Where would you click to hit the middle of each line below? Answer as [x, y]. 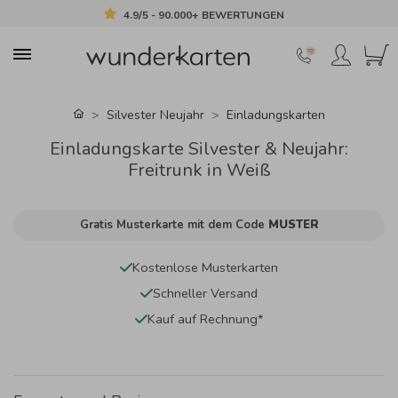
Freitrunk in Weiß [199, 170]
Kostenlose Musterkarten [205, 267]
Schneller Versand [205, 293]
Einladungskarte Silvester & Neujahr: [199, 148]
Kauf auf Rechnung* [205, 318]
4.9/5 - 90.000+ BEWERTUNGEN [204, 15]
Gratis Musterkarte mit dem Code [174, 224]
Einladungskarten [275, 115]
